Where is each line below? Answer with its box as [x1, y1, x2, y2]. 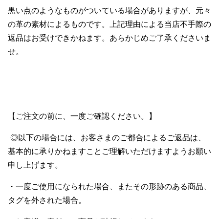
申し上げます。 [8, 160, 65, 170]
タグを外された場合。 [8, 195, 88, 205]
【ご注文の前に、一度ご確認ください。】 [8, 111, 159, 121]
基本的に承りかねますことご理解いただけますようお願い [8, 146, 211, 156]
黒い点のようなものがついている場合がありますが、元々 [8, 5, 211, 16]
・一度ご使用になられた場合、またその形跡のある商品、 [8, 181, 211, 192]
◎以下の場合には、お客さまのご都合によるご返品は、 [8, 132, 206, 143]
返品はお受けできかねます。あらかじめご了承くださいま [8, 33, 211, 43]
